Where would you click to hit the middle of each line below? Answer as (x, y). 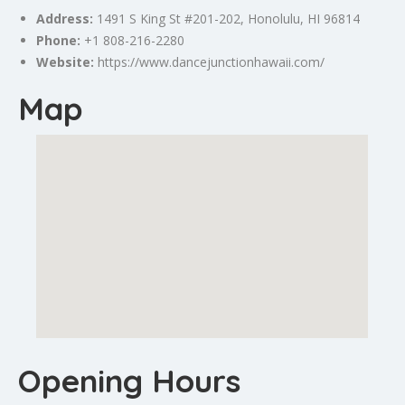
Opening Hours (129, 380)
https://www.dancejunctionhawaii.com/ (211, 61)
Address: (65, 18)
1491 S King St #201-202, (170, 18)
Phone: (58, 40)
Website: (65, 61)
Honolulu (274, 18)
